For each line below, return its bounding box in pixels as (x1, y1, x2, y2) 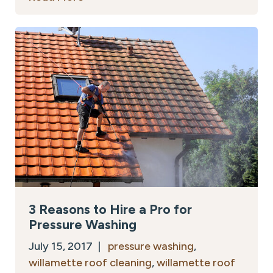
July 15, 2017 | (29, 239, 108, 253)
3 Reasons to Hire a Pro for (29, 200, 192, 217)
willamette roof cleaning (29, 255, 152, 269)
